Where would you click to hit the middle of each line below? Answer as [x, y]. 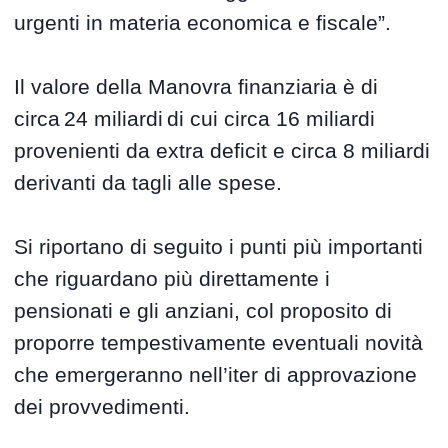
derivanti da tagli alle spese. [148, 183]
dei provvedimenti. [102, 407]
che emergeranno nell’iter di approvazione [216, 375]
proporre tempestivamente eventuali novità [219, 343]
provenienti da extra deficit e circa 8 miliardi [222, 151]
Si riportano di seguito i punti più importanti [219, 247]
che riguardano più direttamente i [172, 279]
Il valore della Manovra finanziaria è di [196, 87]
